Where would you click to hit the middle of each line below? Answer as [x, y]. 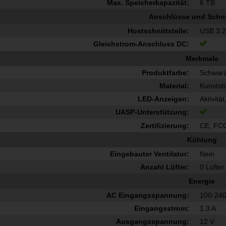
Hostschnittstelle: [158, 31]
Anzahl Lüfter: [164, 167]
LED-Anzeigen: [163, 99]
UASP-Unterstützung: [152, 112]
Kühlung [202, 140]
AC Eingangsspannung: [148, 195]
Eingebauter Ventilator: [149, 154]
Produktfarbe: [165, 73]
